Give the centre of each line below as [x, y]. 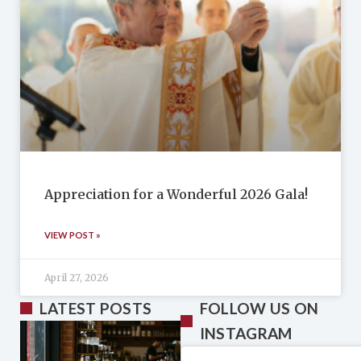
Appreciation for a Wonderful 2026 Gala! [176, 195]
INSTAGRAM [246, 334]
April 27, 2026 [77, 278]
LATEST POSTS [95, 309]
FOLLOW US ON [259, 309]
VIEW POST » [73, 235]
